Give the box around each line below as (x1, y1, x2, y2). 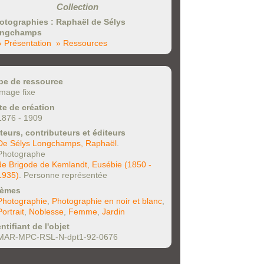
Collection (56, 1, 98, 12)
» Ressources (56, 38, 107, 48)
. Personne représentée (19, 170, 107, 180)
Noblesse (29, 206, 64, 216)
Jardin (102, 206, 125, 216)
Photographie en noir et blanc (52, 196, 162, 206)
